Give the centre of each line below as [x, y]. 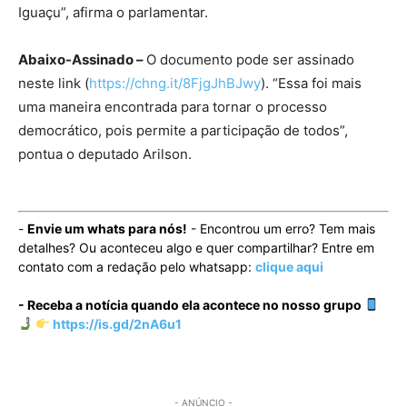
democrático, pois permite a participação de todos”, [183, 130]
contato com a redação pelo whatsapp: [137, 266]
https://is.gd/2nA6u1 [115, 323]
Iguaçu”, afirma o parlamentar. [113, 12]
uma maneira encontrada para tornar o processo [173, 106]
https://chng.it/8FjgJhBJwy [175, 83]
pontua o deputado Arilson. [105, 154]
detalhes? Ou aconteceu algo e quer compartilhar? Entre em [196, 247]
